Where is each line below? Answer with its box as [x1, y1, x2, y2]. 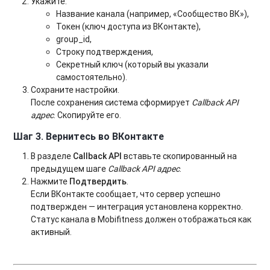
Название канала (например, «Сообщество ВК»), [56, 8, 250, 19]
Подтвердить [69, 175, 127, 187]
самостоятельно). [56, 71, 128, 83]
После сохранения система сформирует [31, 96, 192, 108]
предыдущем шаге [31, 163, 108, 174]
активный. [31, 226, 72, 237]
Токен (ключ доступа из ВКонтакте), [56, 20, 201, 32]
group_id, [56, 33, 92, 45]
